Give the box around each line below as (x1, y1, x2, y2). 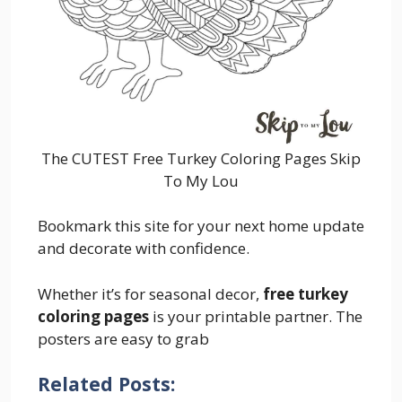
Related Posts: (38, 371, 175, 398)
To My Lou (163, 170, 239, 191)
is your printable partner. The (149, 305, 363, 327)
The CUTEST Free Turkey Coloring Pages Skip (41, 147, 361, 169)
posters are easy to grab (38, 328, 209, 349)
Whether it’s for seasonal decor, (38, 283, 263, 304)
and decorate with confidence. (38, 238, 249, 259)
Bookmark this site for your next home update (38, 215, 364, 237)
